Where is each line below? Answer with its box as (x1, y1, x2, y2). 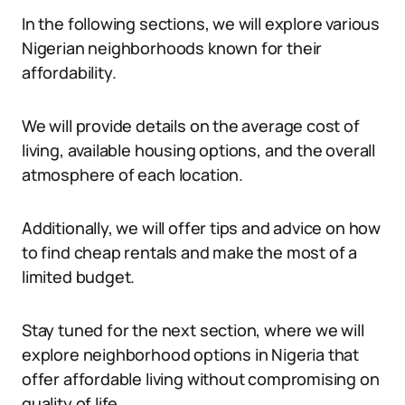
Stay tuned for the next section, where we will (22, 319, 364, 341)
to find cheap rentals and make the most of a (22, 241, 358, 263)
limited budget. (22, 266, 136, 287)
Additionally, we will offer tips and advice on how (22, 217, 381, 239)
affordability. (22, 61, 117, 83)
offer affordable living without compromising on (22, 368, 380, 390)
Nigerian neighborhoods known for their (22, 37, 323, 59)
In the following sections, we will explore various (22, 13, 381, 34)
